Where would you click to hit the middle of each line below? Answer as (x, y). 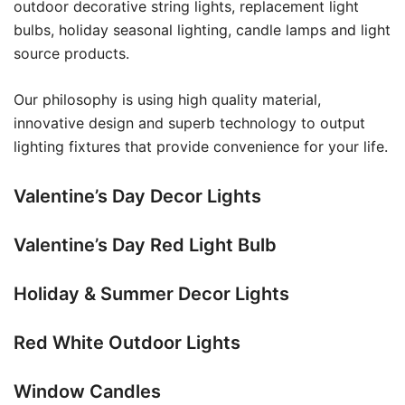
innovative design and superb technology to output (189, 123)
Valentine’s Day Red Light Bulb (145, 245)
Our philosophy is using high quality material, (167, 100)
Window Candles (87, 392)
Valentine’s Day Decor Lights (137, 197)
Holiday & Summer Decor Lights (151, 294)
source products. (71, 54)
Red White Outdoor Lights (127, 343)
